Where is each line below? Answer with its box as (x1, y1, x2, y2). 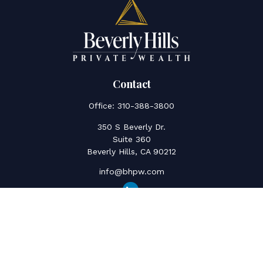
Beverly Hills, (87, 147, 137, 157)
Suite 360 (112, 134, 151, 144)
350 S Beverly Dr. (97, 122, 166, 132)
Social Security (102, 240, 161, 250)
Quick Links (102, 217, 161, 232)
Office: (89, 101, 117, 111)
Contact (112, 77, 151, 92)
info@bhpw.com (99, 167, 164, 177)
